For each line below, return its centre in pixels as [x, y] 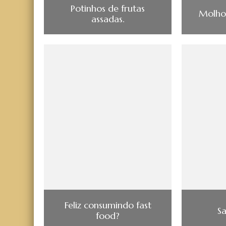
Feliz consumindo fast [108, 205]
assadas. [108, 19]
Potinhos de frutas [108, 8]
